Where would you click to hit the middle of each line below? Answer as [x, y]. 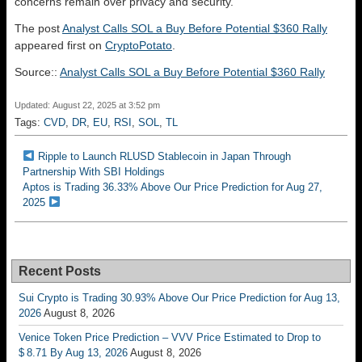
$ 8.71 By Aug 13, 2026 [73, 353]
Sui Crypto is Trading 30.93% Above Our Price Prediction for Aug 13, [179, 298]
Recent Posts [60, 271]
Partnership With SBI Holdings [94, 172]
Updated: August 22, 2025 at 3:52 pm [87, 105]
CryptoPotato [139, 45]
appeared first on [60, 45]
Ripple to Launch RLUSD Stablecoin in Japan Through [164, 156]
